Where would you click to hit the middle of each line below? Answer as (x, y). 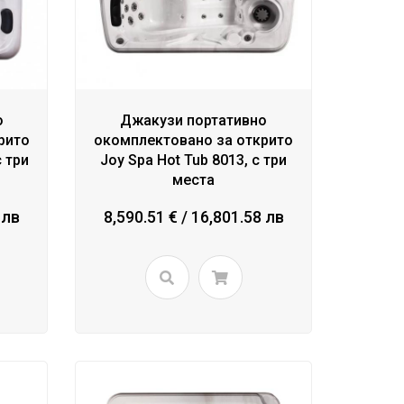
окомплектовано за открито (194, 141)
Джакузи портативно (194, 121)
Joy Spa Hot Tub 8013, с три (194, 161)
